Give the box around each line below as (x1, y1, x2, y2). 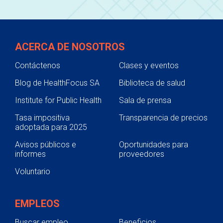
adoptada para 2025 (15, 122, 87, 132)
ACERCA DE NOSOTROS (15, 40, 125, 53)
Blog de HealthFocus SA (15, 78, 100, 88)
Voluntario (15, 166, 50, 176)
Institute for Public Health (15, 95, 102, 105)
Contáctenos (15, 60, 60, 70)
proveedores (119, 149, 164, 159)
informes (15, 149, 46, 159)
